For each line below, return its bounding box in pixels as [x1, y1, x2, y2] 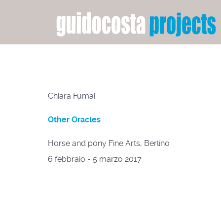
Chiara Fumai [48, 91, 95, 101]
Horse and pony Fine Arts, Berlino [48, 139, 172, 148]
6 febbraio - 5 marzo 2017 [48, 154, 142, 164]
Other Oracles [48, 115, 101, 124]
